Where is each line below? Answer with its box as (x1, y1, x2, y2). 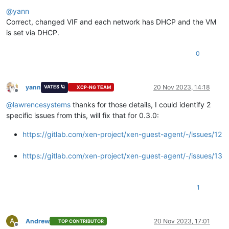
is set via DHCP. (6, 28, 59, 37)
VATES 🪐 (43, 83, 65, 89)
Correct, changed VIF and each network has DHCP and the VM (6, 17, 216, 26)
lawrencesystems (13, 100, 71, 109)
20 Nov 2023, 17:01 (154, 217, 210, 225)
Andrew (26, 217, 50, 225)
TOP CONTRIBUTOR (58, 218, 104, 224)
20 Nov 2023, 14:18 (153, 83, 210, 91)
